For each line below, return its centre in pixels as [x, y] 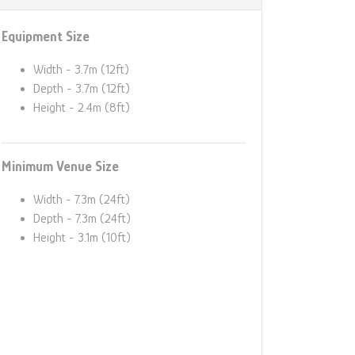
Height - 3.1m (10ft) [82, 237]
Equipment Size [46, 36]
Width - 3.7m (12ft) [81, 69]
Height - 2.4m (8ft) [82, 107]
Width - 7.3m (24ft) [82, 199]
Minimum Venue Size [60, 166]
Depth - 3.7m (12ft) [82, 88]
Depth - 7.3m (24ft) [82, 218]
